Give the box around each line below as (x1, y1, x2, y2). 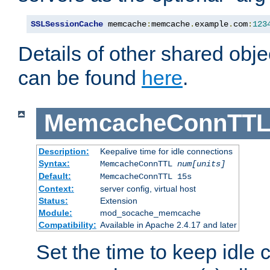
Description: (38, 146, 89, 156)
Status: (38, 195, 68, 206)
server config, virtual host (99, 183, 196, 193)
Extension (99, 195, 137, 206)
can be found (18, 66, 142, 90)
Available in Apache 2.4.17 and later (99, 219, 237, 230)
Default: (38, 171, 71, 181)
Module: (38, 207, 72, 218)
